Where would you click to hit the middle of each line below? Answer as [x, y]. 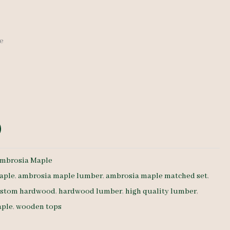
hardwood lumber [91, 191]
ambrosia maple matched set [157, 176]
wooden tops [39, 207]
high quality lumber [161, 191]
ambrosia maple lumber [61, 176]
